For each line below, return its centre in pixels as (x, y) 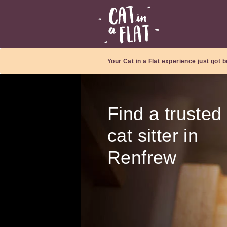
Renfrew (142, 158)
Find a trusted (165, 114)
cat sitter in (153, 136)
